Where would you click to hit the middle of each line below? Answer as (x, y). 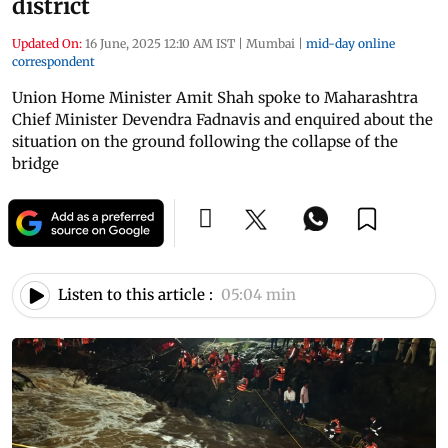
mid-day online (350, 43)
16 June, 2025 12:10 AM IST (160, 43)
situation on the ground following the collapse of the (205, 141)
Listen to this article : (135, 295)
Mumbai (270, 43)
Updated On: (47, 43)
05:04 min (258, 295)
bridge (35, 163)
